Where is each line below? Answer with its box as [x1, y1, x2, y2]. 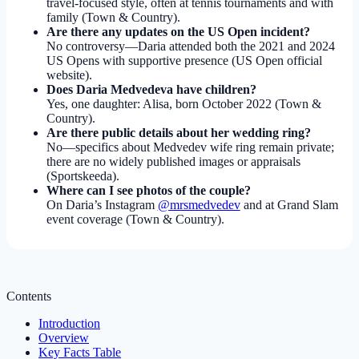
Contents [6, 288, 51, 303]
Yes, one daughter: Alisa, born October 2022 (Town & [46, 96, 321, 111]
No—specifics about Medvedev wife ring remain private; [46, 139, 334, 154]
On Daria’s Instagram [46, 197, 158, 212]
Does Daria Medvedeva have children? [46, 82, 256, 96]
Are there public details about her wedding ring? [46, 125, 311, 139]
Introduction [38, 316, 100, 330]
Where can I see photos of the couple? [46, 183, 251, 197]
